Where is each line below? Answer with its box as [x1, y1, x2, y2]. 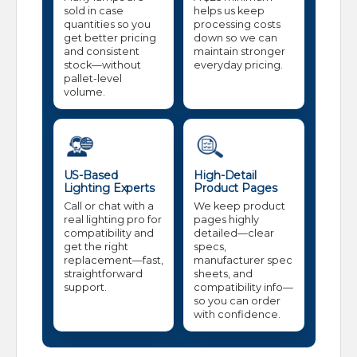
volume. [63, 86, 105, 99]
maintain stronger [194, 45, 285, 58]
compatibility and [63, 227, 154, 240]
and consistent [63, 45, 139, 58]
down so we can [194, 32, 277, 45]
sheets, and [194, 268, 253, 280]
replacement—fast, [63, 254, 163, 267]
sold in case [63, 5, 124, 18]
